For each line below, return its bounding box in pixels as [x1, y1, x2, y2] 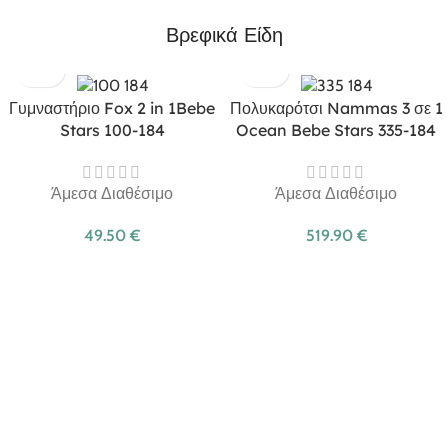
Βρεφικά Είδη [165, 21, 283, 47]
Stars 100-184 [59, 119, 165, 140]
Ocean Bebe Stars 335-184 [236, 119, 436, 140]
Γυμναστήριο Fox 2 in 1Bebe [9, 97, 215, 118]
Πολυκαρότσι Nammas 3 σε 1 [229, 97, 443, 118]
